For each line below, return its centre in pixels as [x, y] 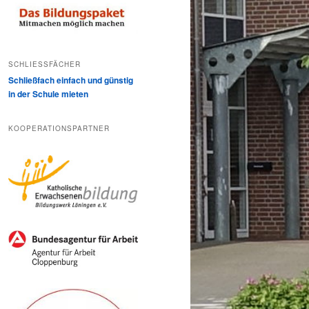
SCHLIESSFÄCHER [42, 64]
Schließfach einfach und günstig [71, 80]
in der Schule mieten [48, 94]
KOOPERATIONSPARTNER [59, 128]
